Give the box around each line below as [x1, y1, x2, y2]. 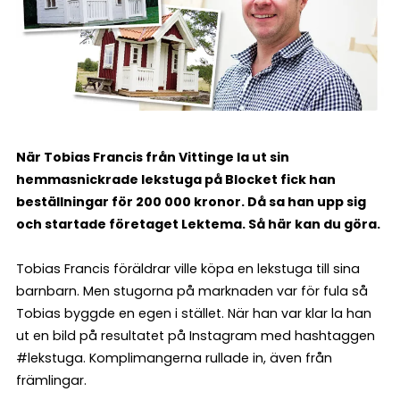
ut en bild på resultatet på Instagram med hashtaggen [16, 327, 375, 346]
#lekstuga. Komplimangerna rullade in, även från [16, 349, 332, 368]
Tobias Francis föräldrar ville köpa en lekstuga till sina [16, 260, 360, 279]
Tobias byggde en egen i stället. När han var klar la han [16, 304, 371, 323]
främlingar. [16, 371, 87, 390]
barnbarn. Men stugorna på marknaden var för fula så [16, 282, 368, 301]
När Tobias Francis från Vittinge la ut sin [16, 148, 289, 167]
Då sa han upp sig [247, 193, 366, 212]
